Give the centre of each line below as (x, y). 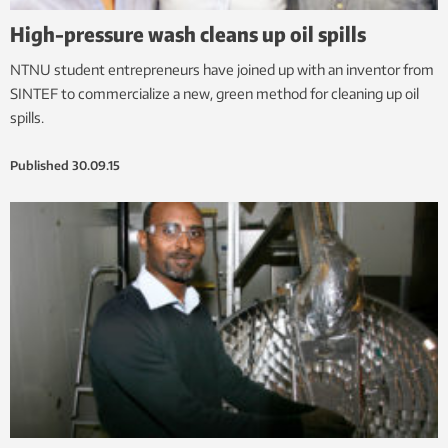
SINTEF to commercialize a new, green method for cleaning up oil (214, 94)
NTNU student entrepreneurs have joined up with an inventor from (222, 70)
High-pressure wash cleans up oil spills (188, 34)
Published (39, 166)
